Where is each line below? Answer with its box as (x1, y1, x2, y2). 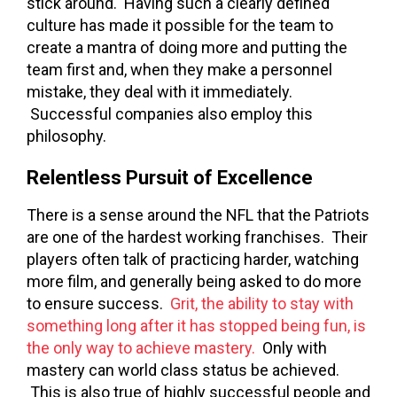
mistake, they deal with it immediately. (27, 82, 292, 101)
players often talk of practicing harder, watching (27, 249, 359, 269)
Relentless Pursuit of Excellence (27, 166, 313, 189)
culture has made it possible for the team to (27, 15, 333, 35)
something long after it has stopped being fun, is (27, 315, 366, 335)
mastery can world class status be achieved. (27, 360, 339, 379)
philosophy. (27, 126, 106, 145)
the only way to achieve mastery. (27, 338, 255, 357)
